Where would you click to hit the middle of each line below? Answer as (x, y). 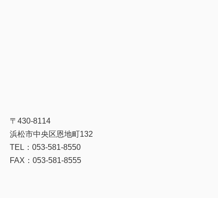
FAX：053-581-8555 (46, 160)
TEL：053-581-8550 (45, 147)
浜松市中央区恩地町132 (52, 134)
